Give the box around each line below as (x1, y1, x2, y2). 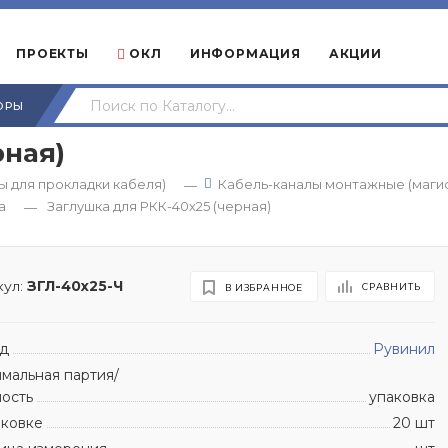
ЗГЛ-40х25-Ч (27, 277, 124, 294)
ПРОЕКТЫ (16, 46, 89, 61)
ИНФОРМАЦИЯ (189, 46, 301, 61)
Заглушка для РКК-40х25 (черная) (47, 198, 271, 214)
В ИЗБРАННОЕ (225, 281, 303, 293)
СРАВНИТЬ (361, 280, 421, 292)
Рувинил (373, 339, 436, 358)
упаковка (369, 387, 436, 406)
